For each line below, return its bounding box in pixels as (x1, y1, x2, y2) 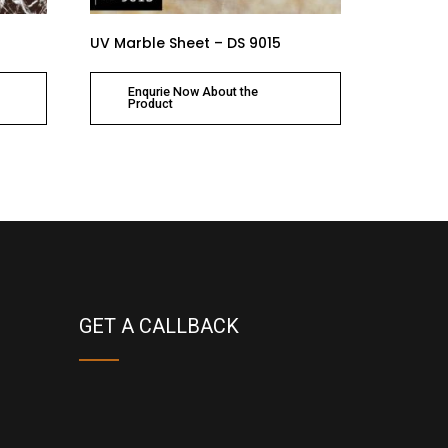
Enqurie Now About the (127, 84, 258, 100)
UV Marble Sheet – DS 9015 (90, 33, 282, 54)
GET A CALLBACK (78, 314, 239, 338)
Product (127, 96, 173, 112)
